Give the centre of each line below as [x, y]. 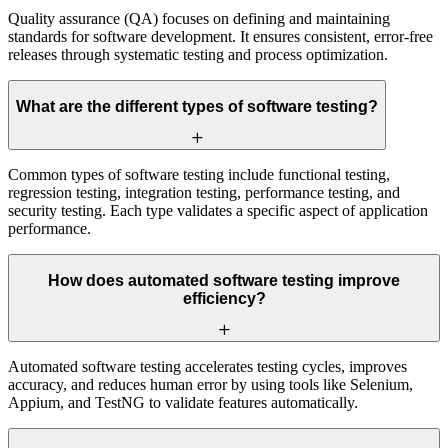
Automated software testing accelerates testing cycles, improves [207, 366]
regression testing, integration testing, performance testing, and [204, 192]
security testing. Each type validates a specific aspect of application [218, 210]
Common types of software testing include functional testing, [199, 174]
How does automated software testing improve [224, 281]
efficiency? [224, 299]
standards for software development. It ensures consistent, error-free [220, 36]
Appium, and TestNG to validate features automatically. [183, 402]
